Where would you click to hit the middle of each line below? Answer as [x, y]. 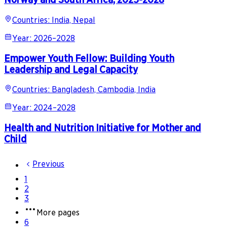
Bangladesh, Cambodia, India [104, 90]
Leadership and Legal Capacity [71, 69]
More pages [58, 212]
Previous [48, 164]
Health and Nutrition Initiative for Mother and [103, 128]
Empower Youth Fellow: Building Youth [89, 58]
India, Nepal [73, 20]
